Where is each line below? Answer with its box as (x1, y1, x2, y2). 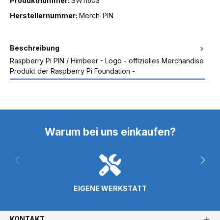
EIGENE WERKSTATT (73, 184, 147, 192)
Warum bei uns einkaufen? (44, 125, 176, 138)
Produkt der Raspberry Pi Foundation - (10, 66, 135, 75)
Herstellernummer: (10, 11, 79, 20)
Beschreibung (10, 43, 59, 52)
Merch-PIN (79, 11, 113, 20)
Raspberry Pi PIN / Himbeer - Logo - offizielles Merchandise (10, 56, 204, 65)
